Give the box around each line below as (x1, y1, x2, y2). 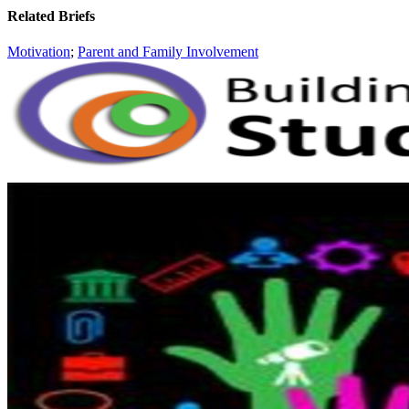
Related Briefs (7, 8, 95, 25)
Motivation (7, 44, 70, 60)
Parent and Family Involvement (78, 44, 258, 60)
